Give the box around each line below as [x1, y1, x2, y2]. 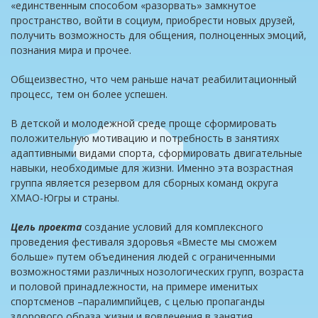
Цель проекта [11, 220, 82, 234]
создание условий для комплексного [84, 220, 263, 234]
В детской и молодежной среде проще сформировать [11, 116, 277, 130]
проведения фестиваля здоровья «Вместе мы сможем [11, 235, 277, 248]
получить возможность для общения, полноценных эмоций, [11, 28, 307, 42]
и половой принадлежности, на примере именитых [11, 280, 258, 293]
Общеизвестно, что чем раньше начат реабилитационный [11, 72, 297, 86]
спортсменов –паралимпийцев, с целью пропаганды [11, 295, 265, 308]
